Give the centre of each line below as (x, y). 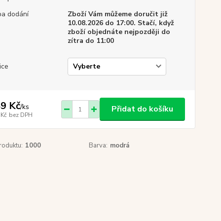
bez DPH (20, 115)
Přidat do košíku (142, 109)
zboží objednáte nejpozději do (119, 32)
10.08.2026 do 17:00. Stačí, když (121, 23)
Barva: (98, 146)
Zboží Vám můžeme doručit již (117, 14)
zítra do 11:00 (91, 41)
